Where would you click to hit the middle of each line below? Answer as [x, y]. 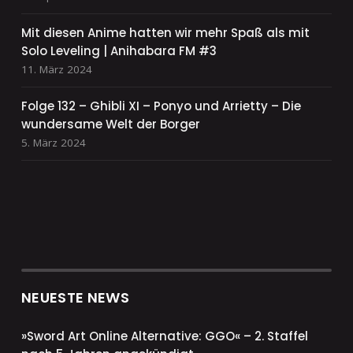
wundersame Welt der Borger [110, 124]
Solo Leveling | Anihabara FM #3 [119, 51]
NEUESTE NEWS [75, 298]
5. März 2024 [53, 143]
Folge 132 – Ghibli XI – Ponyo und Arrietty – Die [161, 106]
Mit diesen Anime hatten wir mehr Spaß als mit [165, 33]
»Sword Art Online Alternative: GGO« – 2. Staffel [164, 336]
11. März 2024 [56, 70]
